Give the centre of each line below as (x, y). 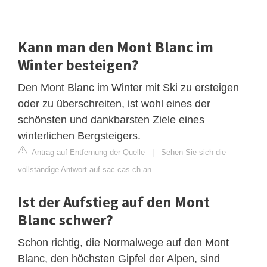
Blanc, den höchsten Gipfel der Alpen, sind (119, 258)
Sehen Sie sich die (193, 152)
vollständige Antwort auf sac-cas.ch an (85, 169)
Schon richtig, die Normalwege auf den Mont (123, 242)
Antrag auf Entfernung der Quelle (87, 152)
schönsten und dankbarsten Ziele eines (111, 119)
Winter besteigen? (78, 65)
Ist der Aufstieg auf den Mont (114, 202)
